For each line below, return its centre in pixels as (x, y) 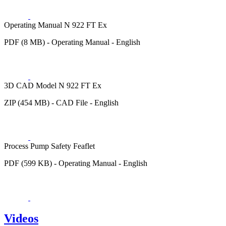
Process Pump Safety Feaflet (49, 146)
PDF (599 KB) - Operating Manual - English (76, 163)
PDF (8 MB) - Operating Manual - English (72, 42)
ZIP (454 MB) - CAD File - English (61, 102)
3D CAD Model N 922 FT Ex (53, 85)
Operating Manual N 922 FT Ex (55, 25)
